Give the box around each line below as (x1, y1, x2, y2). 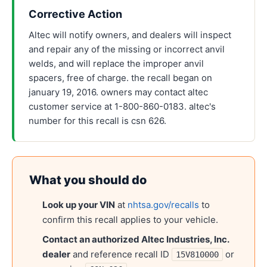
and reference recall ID (70, 249, 172, 260)
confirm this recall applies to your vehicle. (42, 214, 218, 225)
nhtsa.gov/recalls (128, 199, 199, 210)
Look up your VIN (42, 199, 115, 210)
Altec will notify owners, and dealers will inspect (29, 29, 231, 41)
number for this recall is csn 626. (29, 115, 166, 126)
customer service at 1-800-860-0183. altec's (29, 101, 216, 112)
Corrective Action (29, 8, 122, 20)
